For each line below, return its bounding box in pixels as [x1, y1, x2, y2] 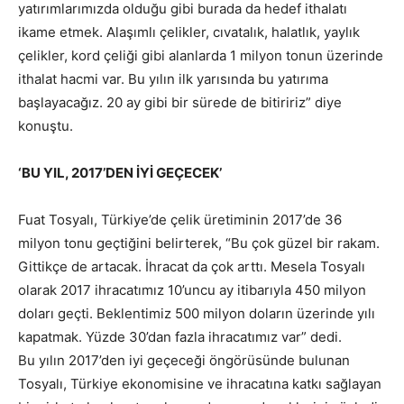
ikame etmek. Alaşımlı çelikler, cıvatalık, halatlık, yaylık [18, 23, 360, 41]
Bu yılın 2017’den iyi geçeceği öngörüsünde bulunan [18, 352, 350, 370]
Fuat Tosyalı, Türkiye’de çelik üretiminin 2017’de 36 [18, 211, 342, 229]
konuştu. [18, 117, 73, 135]
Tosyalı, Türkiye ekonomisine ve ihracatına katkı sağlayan [18, 375, 381, 393]
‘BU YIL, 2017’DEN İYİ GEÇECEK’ [18, 164, 222, 182]
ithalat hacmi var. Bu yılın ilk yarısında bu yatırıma [18, 70, 328, 88]
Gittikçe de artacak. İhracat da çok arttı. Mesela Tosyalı [18, 258, 365, 276]
